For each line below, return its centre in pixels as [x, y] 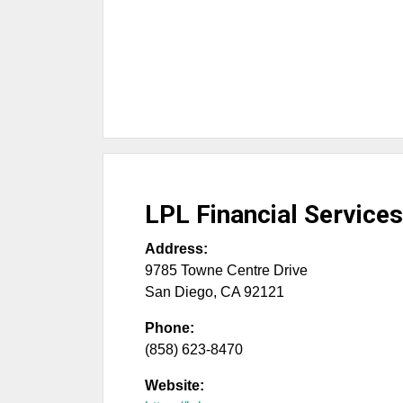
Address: [176, 249]
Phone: [170, 328]
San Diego [179, 292]
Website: [175, 386]
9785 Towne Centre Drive [226, 271]
